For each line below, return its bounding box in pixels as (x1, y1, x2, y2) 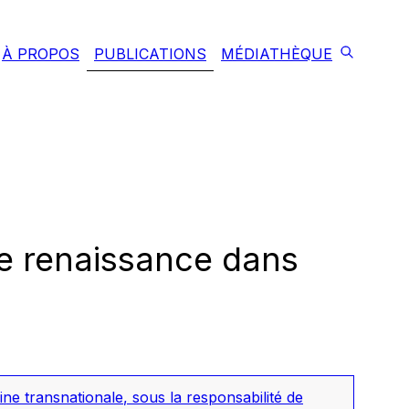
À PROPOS (2, 45, 79, 63)
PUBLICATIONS (94, 45, 206, 63)
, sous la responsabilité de (123, 387, 303, 406)
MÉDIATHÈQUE (221, 45, 332, 63)
